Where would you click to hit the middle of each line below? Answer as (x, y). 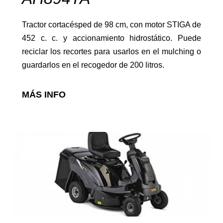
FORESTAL (34, 197)
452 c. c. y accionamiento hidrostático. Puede (111, 38)
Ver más (187, 198)
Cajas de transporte (47, 80)
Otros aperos (33, 167)
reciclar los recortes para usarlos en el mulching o (111, 51)
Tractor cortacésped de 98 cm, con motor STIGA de (111, 24)
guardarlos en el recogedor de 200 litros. (93, 65)
